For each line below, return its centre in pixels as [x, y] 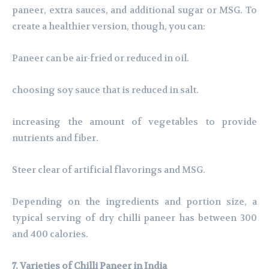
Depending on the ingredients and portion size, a [134, 202]
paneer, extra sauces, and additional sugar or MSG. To [134, 11]
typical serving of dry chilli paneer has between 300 [134, 218]
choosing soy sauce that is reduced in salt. [105, 90]
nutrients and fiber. [55, 138]
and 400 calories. [50, 234]
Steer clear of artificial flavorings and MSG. [109, 170]
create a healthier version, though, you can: [109, 27]
